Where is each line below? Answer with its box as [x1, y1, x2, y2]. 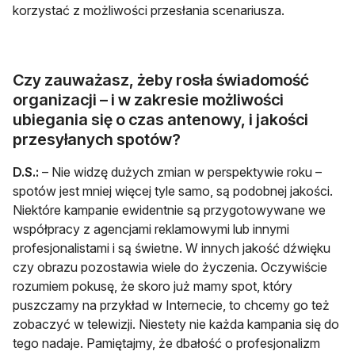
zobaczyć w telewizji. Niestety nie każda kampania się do [13, 315, 339, 332]
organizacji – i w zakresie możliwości [13, 90, 284, 109]
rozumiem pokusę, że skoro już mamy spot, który [13, 277, 292, 294]
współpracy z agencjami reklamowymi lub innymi [13, 220, 289, 237]
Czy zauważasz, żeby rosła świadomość [13, 70, 309, 90]
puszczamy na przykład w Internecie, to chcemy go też [13, 296, 330, 313]
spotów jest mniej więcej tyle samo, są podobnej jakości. [13, 182, 333, 199]
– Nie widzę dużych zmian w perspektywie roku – [39, 163, 322, 180]
